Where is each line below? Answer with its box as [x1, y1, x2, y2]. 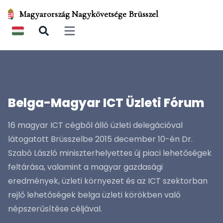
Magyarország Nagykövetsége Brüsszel [19, 8, 159, 19]
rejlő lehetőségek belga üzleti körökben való [8, 189, 181, 201]
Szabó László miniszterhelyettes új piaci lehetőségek [8, 147, 212, 159]
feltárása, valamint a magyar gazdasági [8, 161, 163, 173]
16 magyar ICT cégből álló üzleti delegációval [8, 119, 183, 131]
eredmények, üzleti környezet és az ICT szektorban [8, 175, 208, 187]
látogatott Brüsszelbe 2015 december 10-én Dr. [8, 133, 193, 145]
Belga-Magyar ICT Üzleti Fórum [8, 95, 204, 111]
